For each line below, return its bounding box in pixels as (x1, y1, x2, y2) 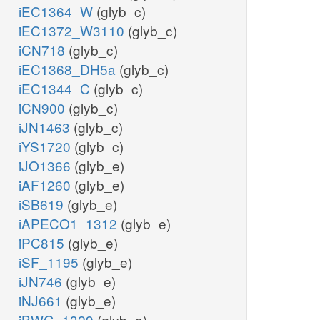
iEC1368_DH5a (19, 59, 119, 79)
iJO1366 (19, 156, 74, 176)
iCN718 (19, 40, 69, 60)
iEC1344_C (19, 79, 94, 99)
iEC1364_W (19, 1, 96, 21)
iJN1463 (19, 117, 74, 137)
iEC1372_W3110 (19, 21, 128, 41)
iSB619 (19, 194, 67, 214)
